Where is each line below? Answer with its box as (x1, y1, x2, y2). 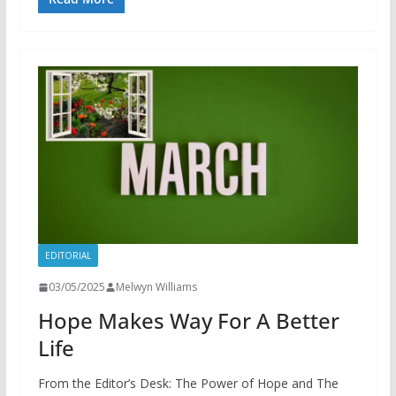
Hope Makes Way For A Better (37, 306, 339, 336)
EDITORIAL (44, 249, 91, 263)
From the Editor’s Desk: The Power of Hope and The (37, 375, 339, 392)
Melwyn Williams (115, 279, 197, 295)
